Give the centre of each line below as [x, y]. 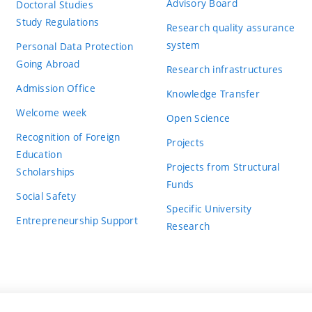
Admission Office [56, 88]
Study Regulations [58, 22]
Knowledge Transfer [213, 93]
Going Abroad [48, 63]
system [183, 45]
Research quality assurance [231, 27]
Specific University [209, 208]
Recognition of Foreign [68, 136]
